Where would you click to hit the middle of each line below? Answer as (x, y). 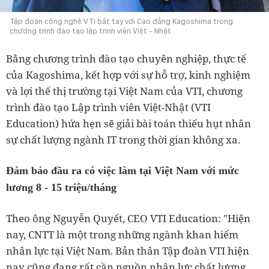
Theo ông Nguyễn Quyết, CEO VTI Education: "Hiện (128, 219)
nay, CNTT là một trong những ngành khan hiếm (122, 235)
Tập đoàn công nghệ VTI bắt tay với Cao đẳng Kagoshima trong (121, 22)
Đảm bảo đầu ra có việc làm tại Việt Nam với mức (122, 171)
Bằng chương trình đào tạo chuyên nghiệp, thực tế (126, 59)
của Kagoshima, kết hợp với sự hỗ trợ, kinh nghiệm (128, 75)
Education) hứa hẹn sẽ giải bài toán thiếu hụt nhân (128, 124)
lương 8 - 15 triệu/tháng (61, 188)
